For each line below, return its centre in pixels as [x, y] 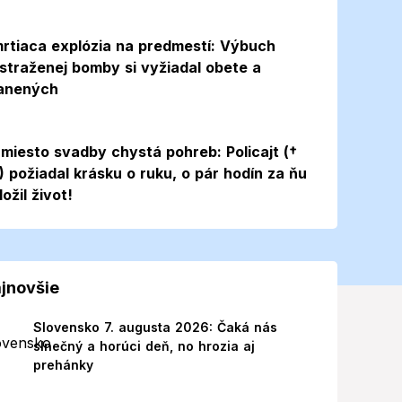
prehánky [63, 365]
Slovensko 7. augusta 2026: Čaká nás [155, 327]
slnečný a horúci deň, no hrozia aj [144, 346]
